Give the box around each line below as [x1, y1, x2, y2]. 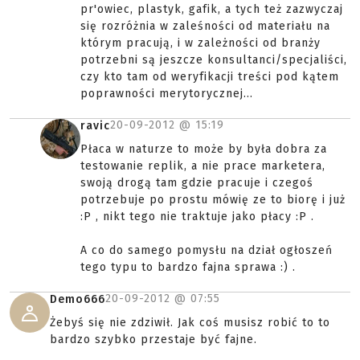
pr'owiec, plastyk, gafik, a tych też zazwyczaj [80, 2, 343, 16]
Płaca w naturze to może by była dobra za [80, 142, 327, 156]
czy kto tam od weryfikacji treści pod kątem [80, 70, 339, 84]
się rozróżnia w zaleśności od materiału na [80, 19, 330, 33]
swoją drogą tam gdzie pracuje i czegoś [80, 176, 313, 190]
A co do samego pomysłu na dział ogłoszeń [80, 243, 333, 257]
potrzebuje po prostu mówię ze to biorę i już [80, 193, 346, 207]
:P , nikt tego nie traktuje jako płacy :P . [80, 210, 314, 223]
